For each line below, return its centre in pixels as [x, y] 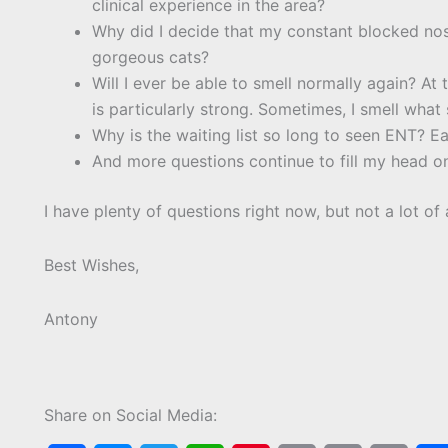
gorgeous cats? [150, 57]
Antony [71, 319]
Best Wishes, [91, 265]
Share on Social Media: [130, 415]
